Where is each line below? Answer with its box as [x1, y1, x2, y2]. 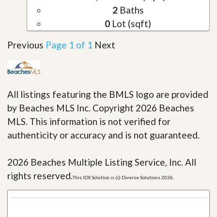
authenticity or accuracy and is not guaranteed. [7, 129, 200, 140]
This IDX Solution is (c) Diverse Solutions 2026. [73, 174, 174, 180]
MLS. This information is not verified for [7, 115, 170, 127]
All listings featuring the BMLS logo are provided [7, 88, 208, 100]
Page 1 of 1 [44, 39, 94, 51]
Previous [7, 39, 44, 51]
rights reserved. [7, 170, 73, 181]
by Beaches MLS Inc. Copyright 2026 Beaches [7, 102, 194, 113]
